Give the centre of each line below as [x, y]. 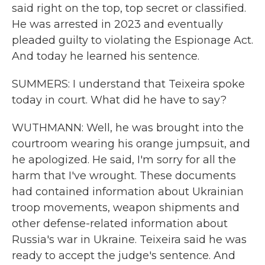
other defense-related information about [120, 224]
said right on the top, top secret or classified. [129, 8]
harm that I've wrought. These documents [124, 176]
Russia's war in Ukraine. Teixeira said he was [129, 240]
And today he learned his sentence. [106, 56]
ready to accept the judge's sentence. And [124, 256]
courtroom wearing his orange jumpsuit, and [131, 144]
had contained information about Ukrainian [128, 192]
